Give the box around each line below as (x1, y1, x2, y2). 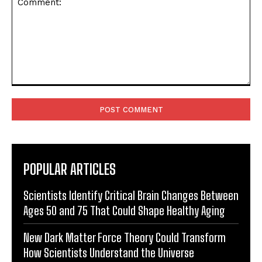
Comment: (11, 86, 50, 96)
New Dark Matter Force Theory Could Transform (23, 230, 226, 244)
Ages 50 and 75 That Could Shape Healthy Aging (23, 203, 225, 218)
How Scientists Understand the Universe (23, 245, 194, 260)
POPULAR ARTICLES (23, 160, 116, 178)
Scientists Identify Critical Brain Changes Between (23, 188, 239, 202)
